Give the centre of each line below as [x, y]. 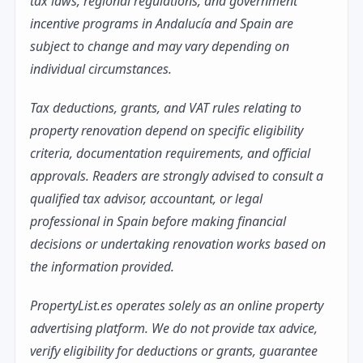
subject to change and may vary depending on [160, 47]
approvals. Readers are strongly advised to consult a [177, 176]
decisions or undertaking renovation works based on [178, 244]
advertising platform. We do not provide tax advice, [174, 329]
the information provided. [102, 267]
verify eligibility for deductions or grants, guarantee [174, 351]
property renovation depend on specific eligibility [167, 131]
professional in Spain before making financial [158, 222]
